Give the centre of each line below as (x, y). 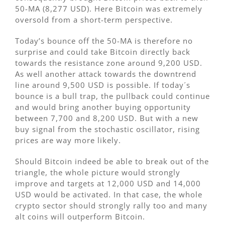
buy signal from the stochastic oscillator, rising (107, 129)
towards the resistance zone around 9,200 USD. (109, 63)
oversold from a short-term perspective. (94, 20)
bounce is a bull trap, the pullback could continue (113, 96)
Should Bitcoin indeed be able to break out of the (112, 161)
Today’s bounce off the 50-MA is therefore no (104, 41)
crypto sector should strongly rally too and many (111, 206)
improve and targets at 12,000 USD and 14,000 (108, 184)
